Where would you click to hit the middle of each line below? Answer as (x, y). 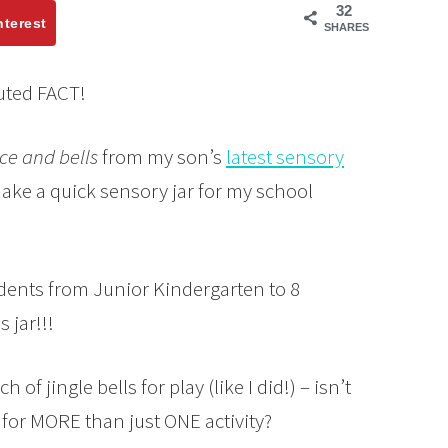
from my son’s (162, 157)
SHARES (346, 27)
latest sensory (285, 157)
